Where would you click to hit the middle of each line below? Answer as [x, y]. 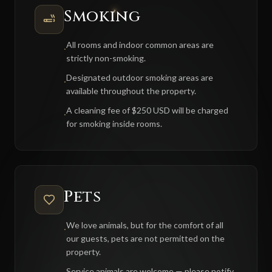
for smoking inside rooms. [114, 123]
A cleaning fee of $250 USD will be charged [147, 110]
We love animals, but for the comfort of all [145, 225]
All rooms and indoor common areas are [140, 44]
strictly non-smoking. [106, 58]
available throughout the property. [131, 90]
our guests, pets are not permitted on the [145, 238]
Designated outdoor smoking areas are [140, 77]
